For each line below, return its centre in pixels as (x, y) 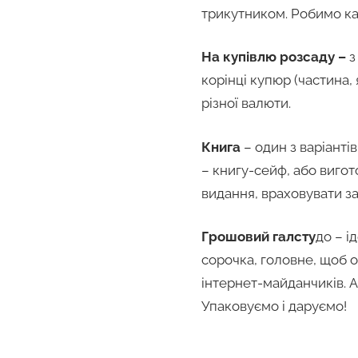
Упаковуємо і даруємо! (274, 306)
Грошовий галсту (259, 237)
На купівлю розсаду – (274, 57)
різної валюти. (246, 103)
